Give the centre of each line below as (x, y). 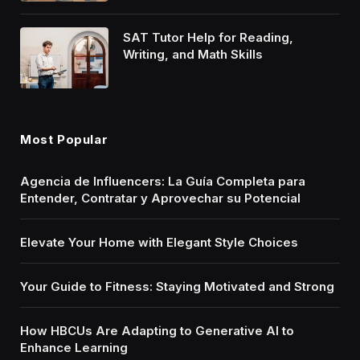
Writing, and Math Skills (193, 54)
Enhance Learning (74, 347)
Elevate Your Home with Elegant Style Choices (159, 242)
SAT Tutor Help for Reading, (208, 37)
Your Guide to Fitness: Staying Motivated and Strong (177, 286)
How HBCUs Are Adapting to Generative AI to (157, 330)
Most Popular (64, 139)
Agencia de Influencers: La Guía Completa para (163, 181)
